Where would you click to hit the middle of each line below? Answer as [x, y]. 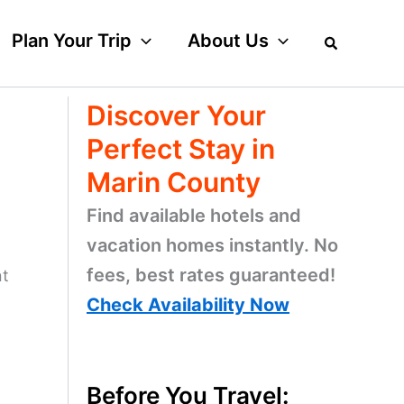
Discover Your [176, 115]
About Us [228, 41]
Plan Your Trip [71, 41]
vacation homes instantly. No [212, 245]
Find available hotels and [194, 216]
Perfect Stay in [181, 149]
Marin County [174, 182]
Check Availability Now [188, 305]
